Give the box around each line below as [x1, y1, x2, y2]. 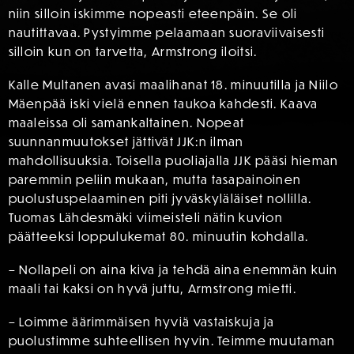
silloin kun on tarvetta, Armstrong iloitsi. [8, 43, 258, 60]
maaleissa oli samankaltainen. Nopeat [8, 115, 245, 131]
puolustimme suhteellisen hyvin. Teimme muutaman [8, 333, 336, 349]
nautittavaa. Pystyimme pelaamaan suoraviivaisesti [8, 24, 326, 41]
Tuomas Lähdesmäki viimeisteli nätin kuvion [8, 209, 284, 226]
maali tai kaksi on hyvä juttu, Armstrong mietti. [8, 281, 296, 297]
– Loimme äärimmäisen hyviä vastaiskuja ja [8, 314, 275, 330]
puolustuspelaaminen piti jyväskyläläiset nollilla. [8, 190, 312, 207]
